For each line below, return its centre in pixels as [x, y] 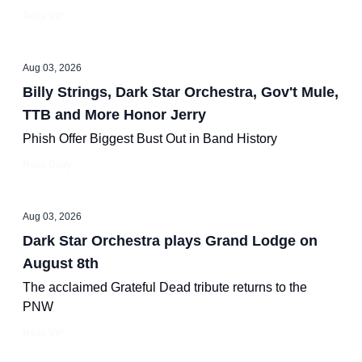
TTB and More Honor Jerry [114, 115]
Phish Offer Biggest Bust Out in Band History [150, 139]
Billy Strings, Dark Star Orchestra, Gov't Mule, [181, 92]
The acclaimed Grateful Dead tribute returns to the [165, 287]
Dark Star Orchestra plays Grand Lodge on [170, 241]
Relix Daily [47, 165]
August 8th [61, 263]
